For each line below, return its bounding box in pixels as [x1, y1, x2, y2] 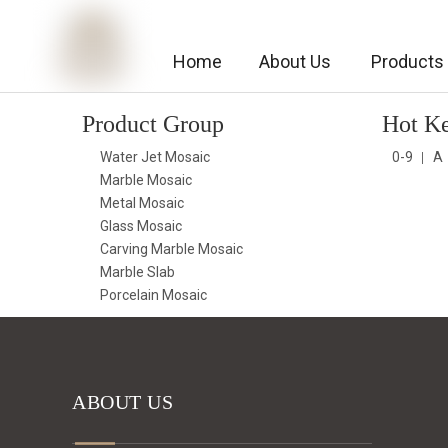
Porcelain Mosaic [100, 287, 207, 303]
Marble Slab [100, 264, 175, 280]
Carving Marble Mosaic [100, 241, 243, 257]
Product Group [82, 111, 224, 137]
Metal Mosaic [100, 195, 184, 211]
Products [371, 51, 445, 72]
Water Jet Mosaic [100, 149, 210, 165]
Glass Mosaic [100, 218, 182, 234]
